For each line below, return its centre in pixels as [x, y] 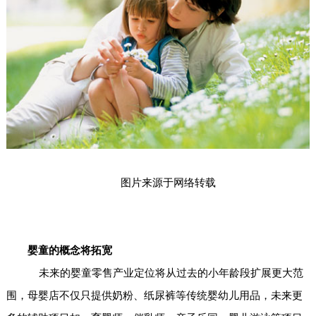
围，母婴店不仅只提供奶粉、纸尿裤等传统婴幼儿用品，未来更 [154, 296]
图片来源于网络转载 [169, 183]
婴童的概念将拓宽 [69, 251]
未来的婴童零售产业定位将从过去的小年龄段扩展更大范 [165, 273]
